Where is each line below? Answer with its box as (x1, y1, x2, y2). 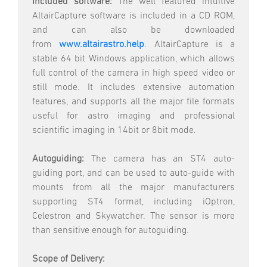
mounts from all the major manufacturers (32, 183, 235, 193)
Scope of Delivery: (32, 254, 105, 265)
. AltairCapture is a (144, 40, 235, 50)
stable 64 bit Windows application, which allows (32, 54, 235, 64)
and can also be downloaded (32, 26, 235, 36)
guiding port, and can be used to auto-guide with (32, 169, 235, 179)
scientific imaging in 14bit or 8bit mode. (32, 126, 196, 136)
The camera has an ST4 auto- (91, 154, 235, 164)
